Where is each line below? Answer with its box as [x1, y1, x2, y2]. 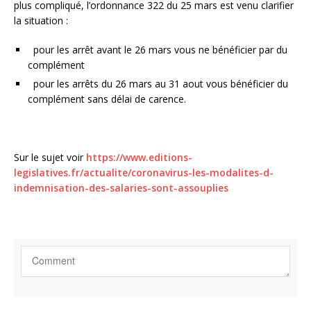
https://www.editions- [86, 151, 192, 165]
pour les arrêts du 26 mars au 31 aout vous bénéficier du [28, 77, 288, 91]
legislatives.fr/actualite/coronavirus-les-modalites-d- [14, 166, 274, 180]
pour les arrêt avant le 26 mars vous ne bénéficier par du [28, 43, 287, 57]
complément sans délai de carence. [28, 92, 186, 106]
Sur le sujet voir [14, 151, 86, 165]
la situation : [14, 14, 68, 28]
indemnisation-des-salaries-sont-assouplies [14, 181, 228, 195]
